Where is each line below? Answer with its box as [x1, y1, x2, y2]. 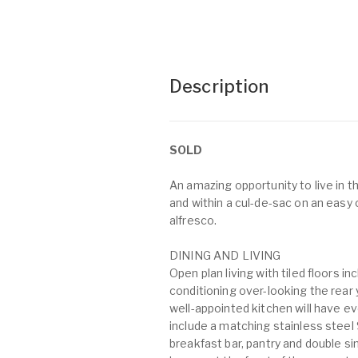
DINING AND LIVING [169, 249, 281, 262]
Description [169, 76, 269, 97]
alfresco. [169, 213, 217, 227]
